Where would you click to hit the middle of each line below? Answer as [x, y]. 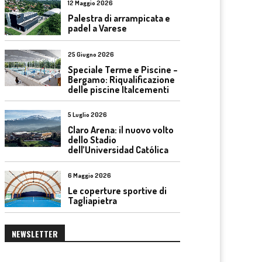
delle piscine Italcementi [118, 89]
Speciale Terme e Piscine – [123, 69]
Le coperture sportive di [117, 190]
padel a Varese [97, 28]
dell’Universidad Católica [118, 150]
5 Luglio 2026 [87, 115]
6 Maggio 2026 [89, 175]
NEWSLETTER [35, 234]
